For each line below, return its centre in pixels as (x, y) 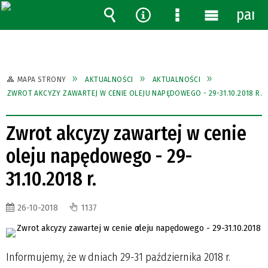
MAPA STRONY (42, 79)
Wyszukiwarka (144, 33)
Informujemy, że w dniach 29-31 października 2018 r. (118, 257)
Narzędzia (164, 33)
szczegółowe (206, 51)
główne (225, 51)
